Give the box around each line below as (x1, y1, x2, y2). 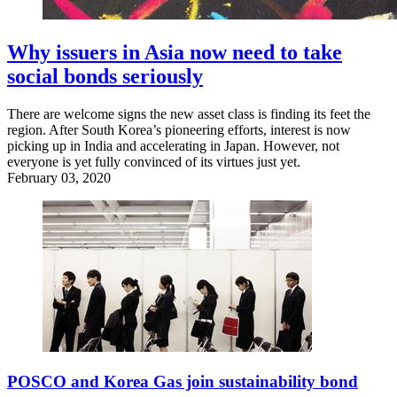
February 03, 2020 (7, 169, 111, 185)
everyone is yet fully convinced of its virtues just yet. (7, 153, 300, 169)
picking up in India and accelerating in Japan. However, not (7, 137, 339, 153)
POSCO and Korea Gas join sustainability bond (7, 371, 358, 391)
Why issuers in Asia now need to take (7, 40, 342, 64)
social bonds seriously (7, 64, 203, 88)
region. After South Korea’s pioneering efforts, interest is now (7, 121, 351, 137)
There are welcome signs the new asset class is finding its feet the (7, 105, 370, 121)
